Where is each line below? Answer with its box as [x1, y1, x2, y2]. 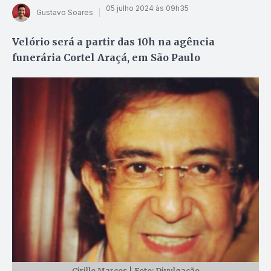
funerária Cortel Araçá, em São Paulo [12, 51, 200, 64]
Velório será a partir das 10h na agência [12, 35, 215, 48]
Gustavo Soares [36, 8, 93, 18]
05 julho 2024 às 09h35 [106, 4, 189, 13]
